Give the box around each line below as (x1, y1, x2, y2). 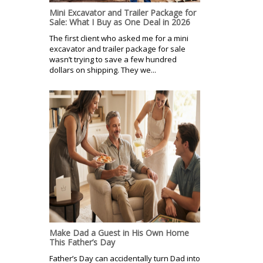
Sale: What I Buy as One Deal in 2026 (49, 16, 190, 28)
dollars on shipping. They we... (49, 64, 156, 75)
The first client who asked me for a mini (49, 32, 188, 43)
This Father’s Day (49, 236, 115, 248)
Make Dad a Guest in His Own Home (49, 227, 189, 238)
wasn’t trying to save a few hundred (49, 53, 177, 65)
